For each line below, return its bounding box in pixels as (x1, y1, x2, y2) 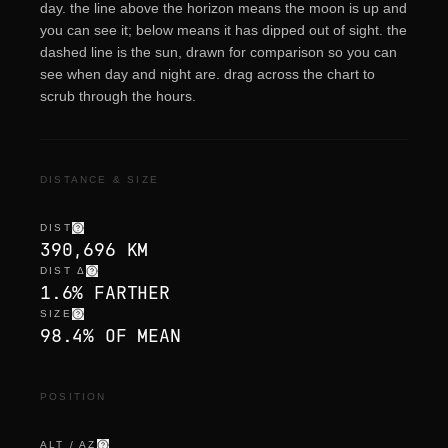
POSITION (40, 391, 107, 402)
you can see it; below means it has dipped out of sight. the (40, 22, 407, 38)
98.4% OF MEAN (40, 324, 181, 347)
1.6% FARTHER (40, 281, 170, 304)
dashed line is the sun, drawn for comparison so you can (40, 44, 397, 60)
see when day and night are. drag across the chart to (40, 66, 375, 82)
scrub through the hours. (40, 88, 196, 104)
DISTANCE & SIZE (40, 174, 159, 185)
